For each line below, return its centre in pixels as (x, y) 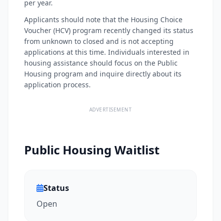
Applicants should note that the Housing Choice (103, 19)
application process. (57, 85)
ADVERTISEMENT (110, 110)
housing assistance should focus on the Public (101, 63)
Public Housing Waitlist (92, 150)
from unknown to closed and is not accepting (99, 41)
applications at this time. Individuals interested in (107, 52)
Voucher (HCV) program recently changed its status (109, 30)
